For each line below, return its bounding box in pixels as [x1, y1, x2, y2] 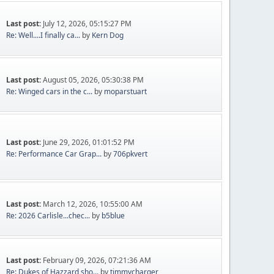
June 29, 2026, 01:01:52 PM [43, 136, 135, 147]
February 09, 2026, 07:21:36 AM [43, 255, 152, 265]
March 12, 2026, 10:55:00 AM [43, 199, 143, 209]
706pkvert [113, 148, 148, 159]
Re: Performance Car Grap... [6, 148, 102, 159]
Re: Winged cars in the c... [6, 86, 93, 97]
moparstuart [104, 86, 147, 97]
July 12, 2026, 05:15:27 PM [43, 18, 132, 29]
